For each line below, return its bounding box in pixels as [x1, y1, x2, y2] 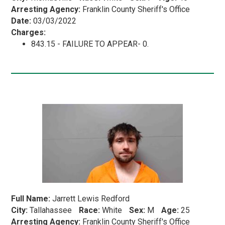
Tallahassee [28, 205, 74, 215]
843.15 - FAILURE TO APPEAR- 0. [31, 39, 149, 49]
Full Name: [11, 193, 51, 203]
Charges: [11, 27, 46, 37]
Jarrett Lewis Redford [50, 193, 130, 203]
